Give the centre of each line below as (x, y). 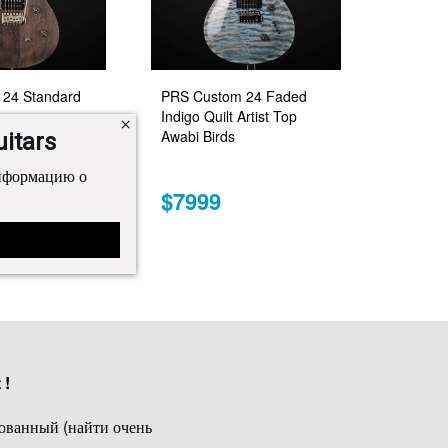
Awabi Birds (198, 136)
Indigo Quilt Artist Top (229, 116)
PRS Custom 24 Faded (234, 96)
